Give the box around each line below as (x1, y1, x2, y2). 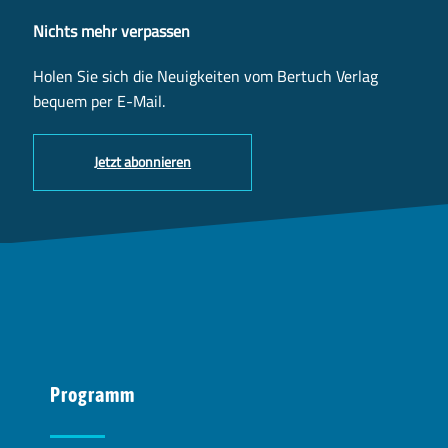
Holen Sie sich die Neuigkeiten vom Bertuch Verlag (33, 60, 379, 91)
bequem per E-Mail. (33, 85, 166, 116)
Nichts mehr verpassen (33, 15, 191, 46)
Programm (50, 383, 135, 407)
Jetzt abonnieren (94, 148, 192, 175)
